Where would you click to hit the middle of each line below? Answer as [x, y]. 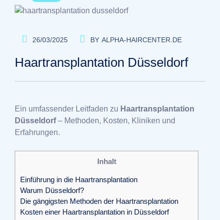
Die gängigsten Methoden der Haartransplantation [99, 201]
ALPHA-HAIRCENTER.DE [142, 40]
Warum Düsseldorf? [52, 190]
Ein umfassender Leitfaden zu [68, 109]
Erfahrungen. [37, 132]
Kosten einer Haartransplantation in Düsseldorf [95, 212]
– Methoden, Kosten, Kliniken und [116, 120]
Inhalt [107, 161]
